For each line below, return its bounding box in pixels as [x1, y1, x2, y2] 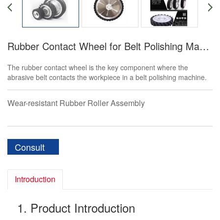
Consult [15, 140, 45, 153]
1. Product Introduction [17, 199, 135, 216]
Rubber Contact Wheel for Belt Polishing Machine [199, 39, 209, 53]
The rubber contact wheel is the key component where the [7, 62, 188, 72]
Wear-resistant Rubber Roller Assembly [7, 97, 145, 109]
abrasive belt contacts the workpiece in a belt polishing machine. [7, 72, 207, 82]
